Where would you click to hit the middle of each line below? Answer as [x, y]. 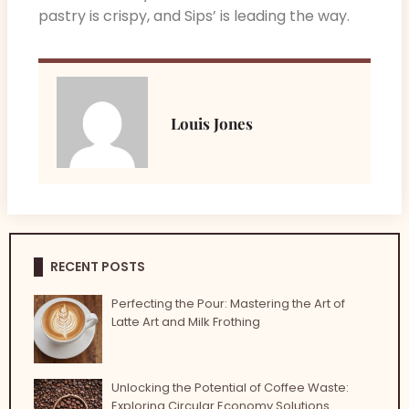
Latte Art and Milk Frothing [185, 321]
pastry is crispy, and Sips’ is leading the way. [194, 16]
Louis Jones [212, 123]
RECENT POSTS [98, 266]
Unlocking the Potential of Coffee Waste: [230, 387]
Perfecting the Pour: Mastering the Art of [228, 303]
